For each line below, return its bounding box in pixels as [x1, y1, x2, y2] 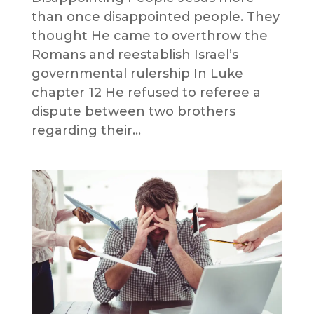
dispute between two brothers [31, 104, 235, 120]
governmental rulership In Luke [31, 66, 243, 82]
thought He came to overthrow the [31, 28, 268, 44]
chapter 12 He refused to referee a [31, 85, 261, 101]
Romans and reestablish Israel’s [31, 47, 238, 63]
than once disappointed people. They [31, 9, 280, 25]
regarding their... [31, 123, 141, 139]
